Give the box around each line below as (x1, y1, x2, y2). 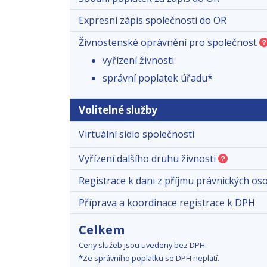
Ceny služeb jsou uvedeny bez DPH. (79, 239, 207, 250)
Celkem (79, 221, 125, 238)
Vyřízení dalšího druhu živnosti (79, 151, 218, 165)
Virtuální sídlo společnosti (79, 127, 194, 141)
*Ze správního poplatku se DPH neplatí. (79, 252, 219, 263)
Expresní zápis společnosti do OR (79, 13, 226, 27)
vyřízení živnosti (103, 53, 174, 67)
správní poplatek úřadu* (103, 71, 213, 85)
